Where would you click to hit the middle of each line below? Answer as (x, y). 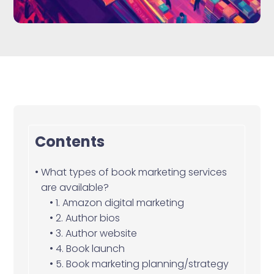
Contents (70, 141)
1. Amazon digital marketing (120, 202)
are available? (76, 187)
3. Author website (96, 233)
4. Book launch (90, 248)
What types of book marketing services (134, 172)
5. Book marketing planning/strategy (142, 264)
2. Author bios (87, 218)
